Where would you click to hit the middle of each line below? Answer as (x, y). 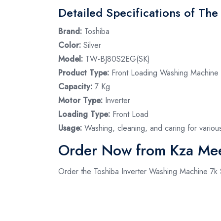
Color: (71, 45)
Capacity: (76, 86)
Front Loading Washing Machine (164, 73)
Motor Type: (80, 100)
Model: (71, 59)
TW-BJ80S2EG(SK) (116, 59)
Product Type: (84, 73)
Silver (92, 45)
